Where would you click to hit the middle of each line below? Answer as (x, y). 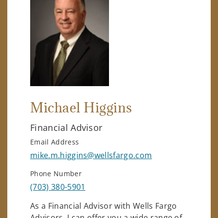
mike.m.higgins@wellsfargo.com (91, 155)
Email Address (55, 142)
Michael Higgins (81, 107)
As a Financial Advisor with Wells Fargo (104, 206)
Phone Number (56, 173)
